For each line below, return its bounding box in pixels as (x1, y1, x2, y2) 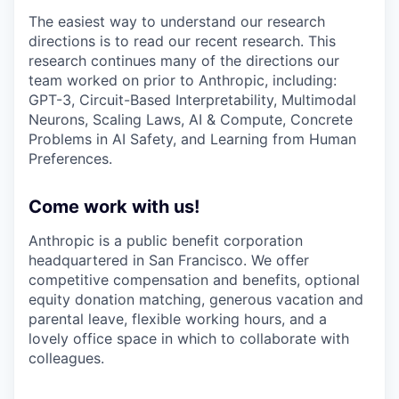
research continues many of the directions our (28, 51, 339, 69)
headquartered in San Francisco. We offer (28, 250, 309, 269)
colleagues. (28, 348, 104, 367)
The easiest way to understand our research (28, 12, 325, 30)
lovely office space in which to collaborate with (28, 329, 349, 347)
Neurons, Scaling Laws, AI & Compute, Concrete (28, 110, 353, 128)
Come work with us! (28, 195, 199, 217)
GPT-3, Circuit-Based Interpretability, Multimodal (28, 90, 356, 109)
